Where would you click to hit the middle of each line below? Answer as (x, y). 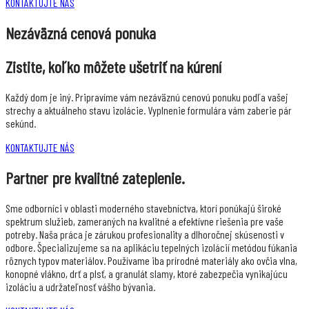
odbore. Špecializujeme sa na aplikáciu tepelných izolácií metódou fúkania (151, 247)
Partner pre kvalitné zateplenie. (95, 177)
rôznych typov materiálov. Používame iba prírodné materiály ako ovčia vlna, (151, 260)
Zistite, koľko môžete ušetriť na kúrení (113, 67)
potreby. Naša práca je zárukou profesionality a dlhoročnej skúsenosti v (145, 234)
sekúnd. (21, 123)
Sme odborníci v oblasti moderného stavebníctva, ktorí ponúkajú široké (143, 208)
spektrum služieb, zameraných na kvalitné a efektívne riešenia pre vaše (144, 221)
